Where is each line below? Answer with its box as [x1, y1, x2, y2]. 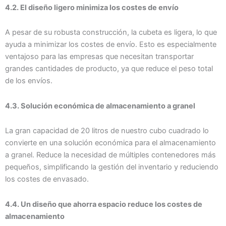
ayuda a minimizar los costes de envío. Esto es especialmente [5, 40, 216, 49]
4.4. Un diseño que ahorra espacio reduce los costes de [5, 199, 202, 209]
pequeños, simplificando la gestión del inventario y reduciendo [5, 162, 218, 172]
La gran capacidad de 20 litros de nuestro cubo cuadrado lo [5, 126, 209, 136]
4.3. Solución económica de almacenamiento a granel [5, 101, 195, 110]
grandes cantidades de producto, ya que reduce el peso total [5, 64, 213, 74]
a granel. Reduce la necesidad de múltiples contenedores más [5, 150, 216, 160]
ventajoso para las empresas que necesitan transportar [5, 52, 194, 62]
